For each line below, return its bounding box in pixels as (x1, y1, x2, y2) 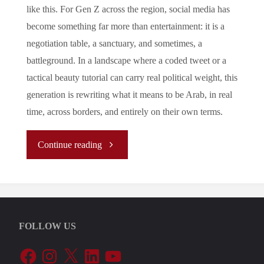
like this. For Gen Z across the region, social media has (26, 4, 230, 15)
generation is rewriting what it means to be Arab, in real (26, 90, 232, 101)
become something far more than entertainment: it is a (26, 21, 225, 32)
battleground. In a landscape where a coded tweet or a (26, 55, 226, 67)
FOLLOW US (19, 221, 77, 232)
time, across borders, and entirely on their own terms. (26, 107, 223, 118)
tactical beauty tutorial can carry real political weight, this (26, 72, 237, 84)
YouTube (103, 245, 138, 256)
